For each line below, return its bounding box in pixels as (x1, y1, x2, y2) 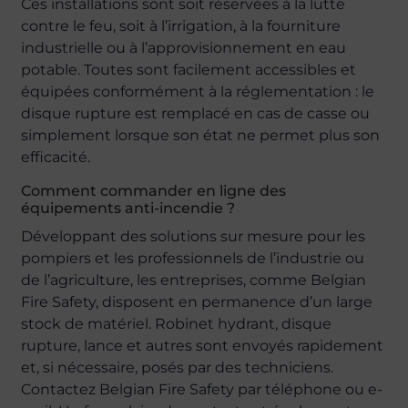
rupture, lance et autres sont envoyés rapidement (21, 337, 384, 354)
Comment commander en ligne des (21, 182, 287, 199)
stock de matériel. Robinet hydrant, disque (21, 315, 332, 332)
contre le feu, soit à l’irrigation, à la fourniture (21, 17, 342, 35)
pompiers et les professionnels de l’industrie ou (21, 250, 365, 267)
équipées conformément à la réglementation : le (21, 83, 375, 100)
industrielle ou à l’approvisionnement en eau (21, 39, 347, 56)
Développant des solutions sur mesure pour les (21, 228, 366, 245)
